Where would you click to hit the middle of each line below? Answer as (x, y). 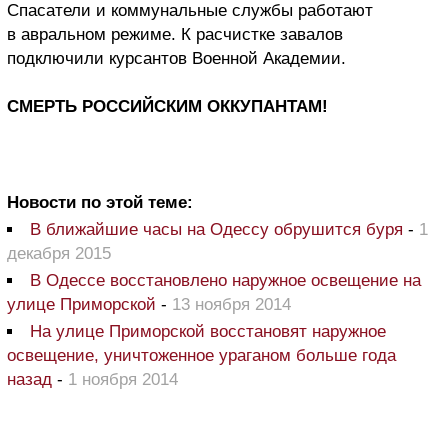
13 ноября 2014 (231, 305)
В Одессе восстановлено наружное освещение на (225, 281)
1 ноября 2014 (123, 380)
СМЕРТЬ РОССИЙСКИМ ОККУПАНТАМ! (167, 107)
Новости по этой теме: (100, 203)
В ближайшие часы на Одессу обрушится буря (216, 230)
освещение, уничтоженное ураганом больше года (201, 356)
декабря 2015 (59, 254)
